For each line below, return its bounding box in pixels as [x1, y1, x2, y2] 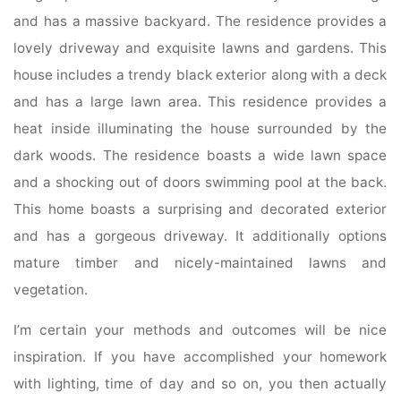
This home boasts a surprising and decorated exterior [13, 200, 388, 218]
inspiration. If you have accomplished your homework [13, 348, 388, 366]
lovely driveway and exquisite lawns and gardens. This [13, 38, 388, 56]
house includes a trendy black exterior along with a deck [13, 65, 388, 83]
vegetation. [13, 280, 89, 298]
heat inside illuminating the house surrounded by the [13, 119, 388, 137]
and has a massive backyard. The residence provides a [13, 12, 388, 30]
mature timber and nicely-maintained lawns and [13, 253, 388, 271]
